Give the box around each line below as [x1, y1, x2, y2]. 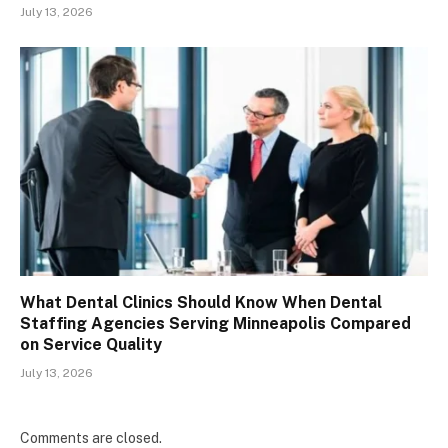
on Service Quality [20, 335, 162, 355]
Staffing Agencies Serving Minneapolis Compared [20, 314, 411, 334]
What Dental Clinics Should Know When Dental [20, 293, 382, 313]
